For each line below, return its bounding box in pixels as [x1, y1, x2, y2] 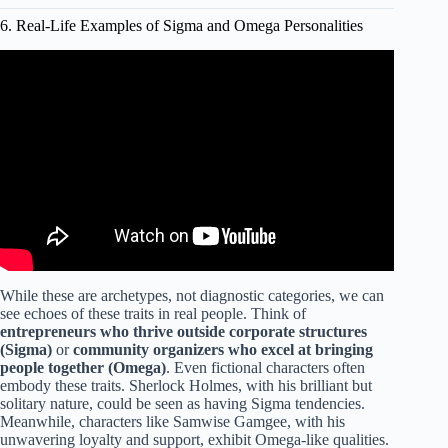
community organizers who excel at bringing [73, 341, 373, 359]
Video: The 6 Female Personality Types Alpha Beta [35, 59, 360, 77]
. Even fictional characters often [166, 359, 365, 377]
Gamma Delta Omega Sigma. [104, 77, 291, 95]
